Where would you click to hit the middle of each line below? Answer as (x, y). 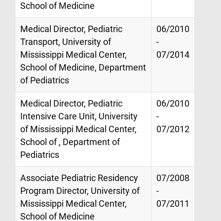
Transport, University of (66, 42)
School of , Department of (70, 142)
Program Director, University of (80, 191)
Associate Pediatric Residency (79, 178)
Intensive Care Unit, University (79, 116)
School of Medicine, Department (83, 67)
